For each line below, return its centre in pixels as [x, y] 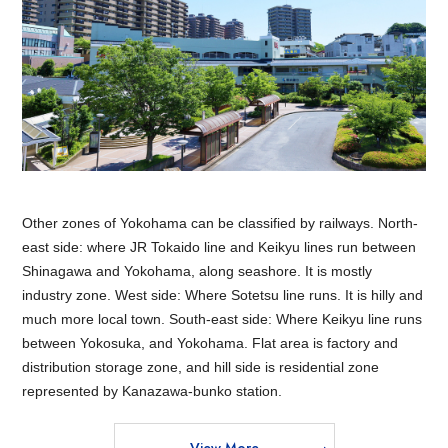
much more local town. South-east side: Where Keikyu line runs [222, 318]
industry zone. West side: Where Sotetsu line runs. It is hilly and [223, 294]
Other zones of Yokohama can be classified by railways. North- [220, 222]
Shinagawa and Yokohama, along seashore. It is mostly [197, 270]
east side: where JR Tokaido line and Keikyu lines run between [219, 246]
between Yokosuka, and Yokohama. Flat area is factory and [210, 342]
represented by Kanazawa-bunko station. [152, 390]
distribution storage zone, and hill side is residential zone [201, 366]
